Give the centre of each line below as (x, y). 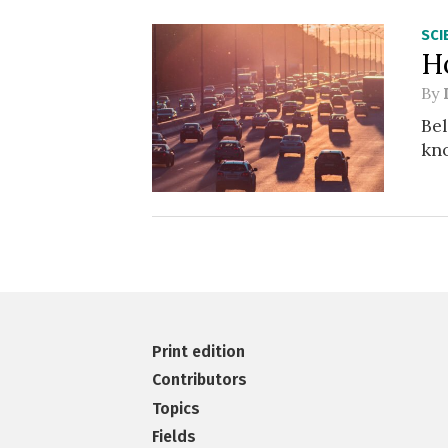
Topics (176, 408)
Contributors (200, 380)
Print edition (199, 351)
